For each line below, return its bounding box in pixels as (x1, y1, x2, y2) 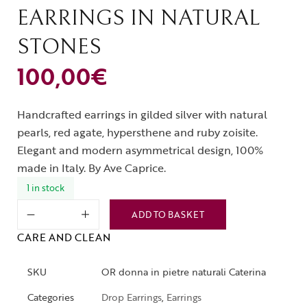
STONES (17, 34, 101, 60)
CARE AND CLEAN (17, 230, 110, 245)
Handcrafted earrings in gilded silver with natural (17, 106, 267, 123)
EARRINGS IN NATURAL (17, 5, 260, 31)
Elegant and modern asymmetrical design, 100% (17, 141, 263, 158)
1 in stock (27, 180, 64, 195)
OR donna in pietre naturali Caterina (101, 264, 266, 279)
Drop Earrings (101, 289, 162, 304)
